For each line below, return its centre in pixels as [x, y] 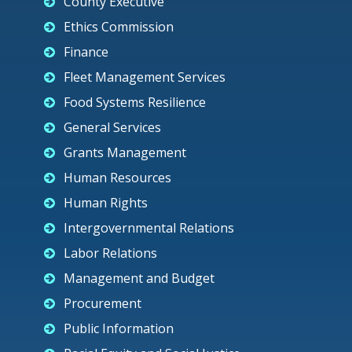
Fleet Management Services [145, 77]
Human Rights [106, 203]
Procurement [103, 303]
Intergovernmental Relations [149, 228]
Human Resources [117, 178]
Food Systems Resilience [135, 102]
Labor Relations [110, 253]
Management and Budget [139, 278]
